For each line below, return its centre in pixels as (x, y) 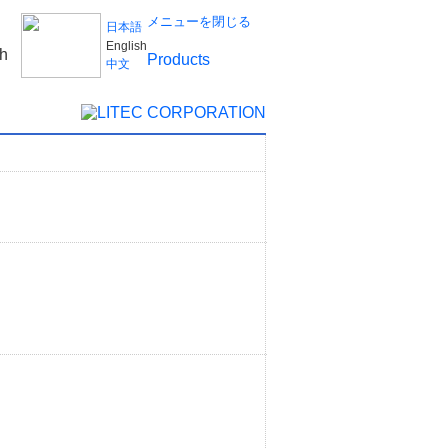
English (126, 45)
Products (178, 59)
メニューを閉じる (199, 21)
